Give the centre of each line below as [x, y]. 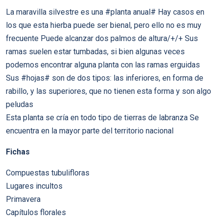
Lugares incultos [34, 186]
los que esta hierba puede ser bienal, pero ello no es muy [104, 25]
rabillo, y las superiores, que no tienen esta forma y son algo [109, 91]
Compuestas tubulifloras [48, 173]
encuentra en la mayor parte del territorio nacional [90, 131]
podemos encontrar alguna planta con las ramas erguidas [103, 65]
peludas [20, 104]
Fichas [18, 152]
